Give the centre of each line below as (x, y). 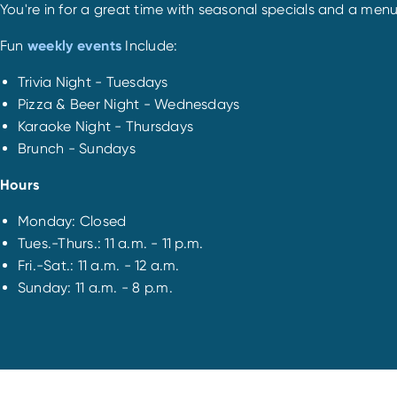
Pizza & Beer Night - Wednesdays (129, 105)
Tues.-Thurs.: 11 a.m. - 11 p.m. (111, 244)
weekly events (74, 46)
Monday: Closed (72, 222)
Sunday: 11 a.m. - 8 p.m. (95, 288)
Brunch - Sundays (77, 149)
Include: (150, 46)
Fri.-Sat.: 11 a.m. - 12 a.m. (99, 266)
